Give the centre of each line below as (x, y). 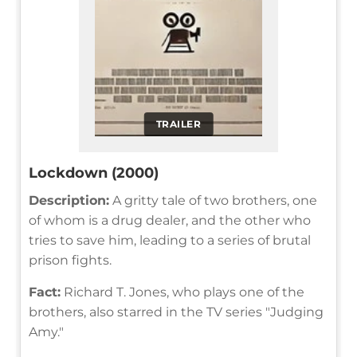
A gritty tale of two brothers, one (213, 200)
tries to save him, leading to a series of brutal (170, 240)
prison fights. (70, 260)
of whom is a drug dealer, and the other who (170, 220)
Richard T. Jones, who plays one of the (182, 292)
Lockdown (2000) (94, 173)
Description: (69, 200)
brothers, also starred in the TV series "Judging (176, 312)
